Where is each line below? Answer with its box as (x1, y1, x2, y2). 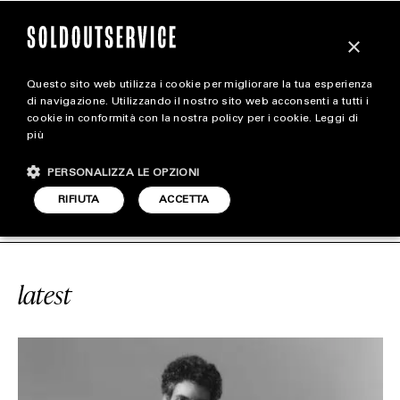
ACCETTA (159, 195, 210, 205)
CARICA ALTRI (145, 149, 229, 162)
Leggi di (314, 113, 359, 124)
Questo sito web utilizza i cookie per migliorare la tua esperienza (27, 79, 373, 90)
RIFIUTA (58, 195, 100, 205)
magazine (169, 96, 231, 118)
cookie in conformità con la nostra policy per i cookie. (27, 113, 315, 124)
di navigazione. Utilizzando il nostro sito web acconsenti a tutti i (27, 96, 370, 107)
